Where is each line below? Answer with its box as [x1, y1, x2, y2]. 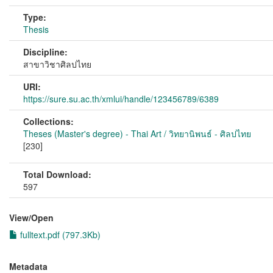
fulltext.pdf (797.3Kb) [18, 229, 101, 241]
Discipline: [23, 46, 68, 58]
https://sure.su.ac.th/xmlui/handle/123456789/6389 [23, 93, 219, 105]
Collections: [23, 115, 74, 127]
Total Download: [23, 168, 91, 180]
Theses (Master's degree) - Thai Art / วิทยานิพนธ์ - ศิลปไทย [23, 127, 251, 140]
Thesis [23, 23, 49, 35]
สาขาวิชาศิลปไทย [23, 58, 91, 70]
